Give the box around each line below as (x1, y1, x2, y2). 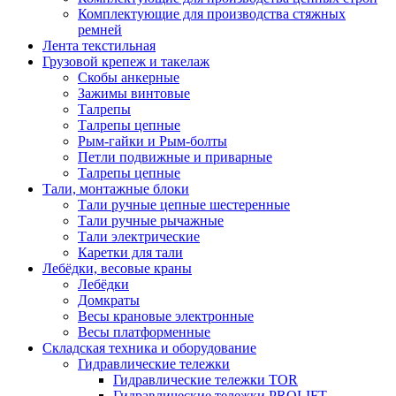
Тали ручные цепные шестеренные (78, 196, 290, 212)
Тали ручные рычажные (78, 212, 224, 228)
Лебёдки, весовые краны (42, 260, 192, 276)
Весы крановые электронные (78, 308, 254, 324)
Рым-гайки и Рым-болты (78, 133, 227, 148)
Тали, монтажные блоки (42, 180, 189, 196)
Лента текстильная (42, 37, 156, 53)
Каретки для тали (78, 244, 183, 260)
